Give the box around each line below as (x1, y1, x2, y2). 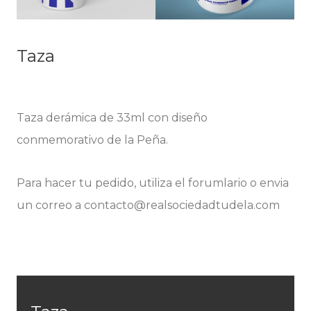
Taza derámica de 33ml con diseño (16, 110, 208, 124)
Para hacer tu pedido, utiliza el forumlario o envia (16, 176, 289, 190)
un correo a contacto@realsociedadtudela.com (16, 198, 280, 212)
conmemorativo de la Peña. (16, 133, 168, 146)
